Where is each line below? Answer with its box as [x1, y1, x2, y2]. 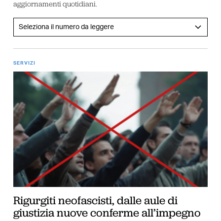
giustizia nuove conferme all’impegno [13, 205, 201, 220]
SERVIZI [13, 61, 36, 66]
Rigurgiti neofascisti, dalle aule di [13, 192, 178, 208]
